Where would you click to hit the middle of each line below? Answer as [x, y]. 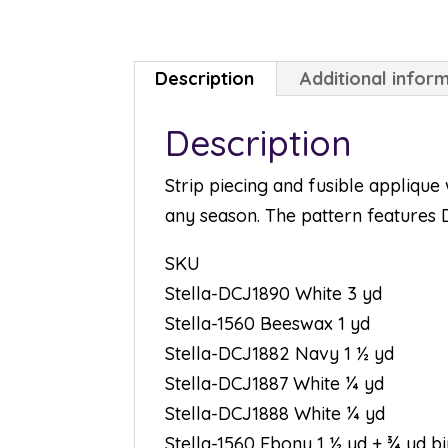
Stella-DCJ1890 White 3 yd [274, 293]
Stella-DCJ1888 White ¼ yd [275, 413]
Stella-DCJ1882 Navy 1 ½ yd [280, 353]
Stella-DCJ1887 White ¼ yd [275, 383]
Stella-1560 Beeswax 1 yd [268, 323]
